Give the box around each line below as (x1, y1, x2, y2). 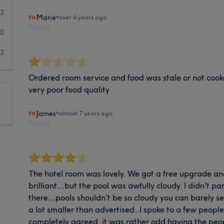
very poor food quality (28, 84, 110, 94)
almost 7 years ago (59, 109, 113, 117)
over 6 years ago (59, 13, 107, 21)
